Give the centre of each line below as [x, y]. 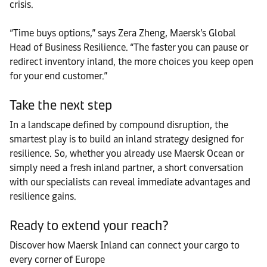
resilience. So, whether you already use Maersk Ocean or [127, 153]
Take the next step [61, 105]
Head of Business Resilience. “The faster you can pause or [129, 47]
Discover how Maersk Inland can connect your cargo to [125, 245]
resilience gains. [43, 196]
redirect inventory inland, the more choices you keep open [131, 61]
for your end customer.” [59, 76]
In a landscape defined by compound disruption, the [119, 125]
